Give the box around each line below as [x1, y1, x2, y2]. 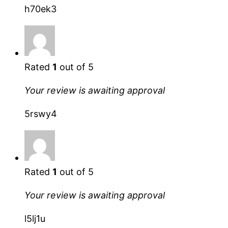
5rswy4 [24, 108, 57, 119]
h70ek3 [24, 3, 56, 14]
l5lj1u [24, 213, 45, 224]
